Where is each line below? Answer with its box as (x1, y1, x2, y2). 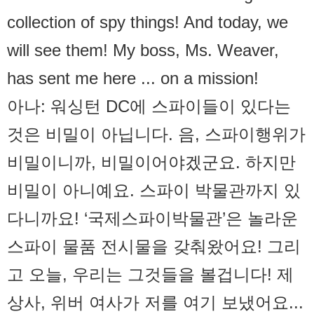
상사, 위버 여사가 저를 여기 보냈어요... (7, 293, 303, 313)
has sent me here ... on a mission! (7, 69, 259, 88)
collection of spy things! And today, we (7, 13, 288, 32)
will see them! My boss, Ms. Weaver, (7, 41, 279, 60)
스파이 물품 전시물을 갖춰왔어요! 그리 (7, 237, 301, 257)
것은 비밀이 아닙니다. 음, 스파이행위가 (7, 125, 306, 144)
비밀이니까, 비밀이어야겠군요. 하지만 (7, 153, 296, 172)
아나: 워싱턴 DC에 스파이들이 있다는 (7, 97, 291, 116)
